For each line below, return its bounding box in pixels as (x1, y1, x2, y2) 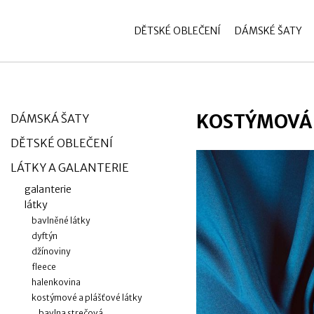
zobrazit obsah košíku (105, 21, 222, 35)
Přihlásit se (74, 25, 134, 39)
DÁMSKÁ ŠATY (11, 111, 89, 125)
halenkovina (32, 277, 81, 287)
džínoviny (32, 246, 70, 257)
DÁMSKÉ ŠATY (234, 25, 302, 37)
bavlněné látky (32, 215, 90, 226)
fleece (32, 261, 56, 272)
